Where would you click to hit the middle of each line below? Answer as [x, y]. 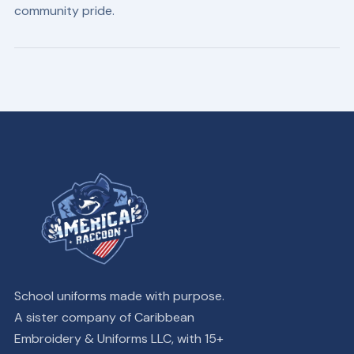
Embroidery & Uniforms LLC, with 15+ [119, 339]
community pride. [64, 11]
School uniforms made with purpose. [119, 296]
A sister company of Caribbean [104, 317]
